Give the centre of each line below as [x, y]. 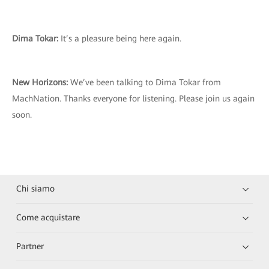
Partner [30, 246]
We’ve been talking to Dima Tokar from [144, 82]
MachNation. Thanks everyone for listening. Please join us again [133, 98]
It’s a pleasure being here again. [120, 38]
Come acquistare [48, 217]
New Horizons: [40, 82]
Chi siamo [36, 189]
